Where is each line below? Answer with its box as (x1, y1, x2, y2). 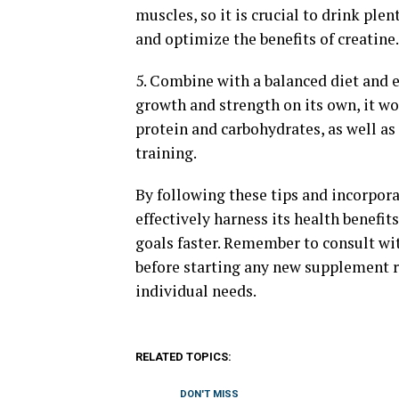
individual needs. (135, 281, 256, 302)
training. (135, 142, 197, 164)
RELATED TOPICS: (135, 350, 232, 364)
